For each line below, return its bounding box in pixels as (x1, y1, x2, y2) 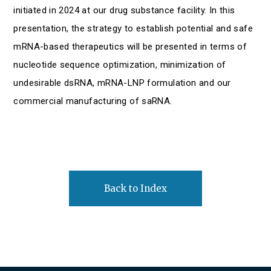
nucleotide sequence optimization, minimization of (13, 59, 226, 70)
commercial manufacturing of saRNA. (13, 95, 172, 106)
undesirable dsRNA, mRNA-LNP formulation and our (13, 77, 231, 88)
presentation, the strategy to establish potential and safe (13, 22, 253, 34)
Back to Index (104, 182, 167, 194)
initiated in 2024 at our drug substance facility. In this (13, 4, 235, 16)
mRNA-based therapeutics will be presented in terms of (13, 41, 247, 52)
